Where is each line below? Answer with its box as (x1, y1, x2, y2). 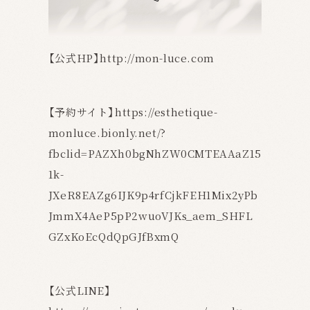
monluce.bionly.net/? (48, 125, 166, 140)
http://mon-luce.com (100, 51, 215, 66)
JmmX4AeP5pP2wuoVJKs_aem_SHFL (48, 208, 253, 224)
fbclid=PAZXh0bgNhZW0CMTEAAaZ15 (48, 146, 262, 161)
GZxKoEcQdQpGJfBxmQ (48, 229, 179, 244)
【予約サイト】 (48, 104, 116, 120)
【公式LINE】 (48, 283, 111, 298)
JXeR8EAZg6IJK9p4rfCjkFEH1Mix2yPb (48, 188, 259, 203)
